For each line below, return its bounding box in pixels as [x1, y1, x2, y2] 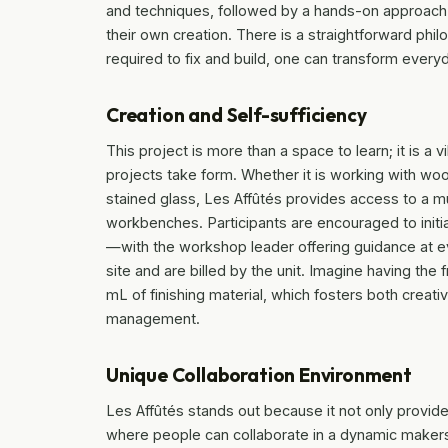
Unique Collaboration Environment [106, 362, 412, 387]
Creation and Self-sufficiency [106, 102, 367, 127]
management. [106, 309, 200, 327]
